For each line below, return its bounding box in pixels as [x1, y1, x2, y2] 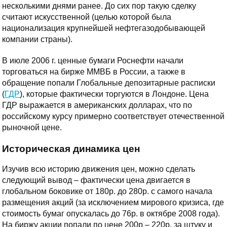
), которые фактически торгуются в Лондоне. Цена [20, 89, 209, 98]
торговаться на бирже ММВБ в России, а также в [2, 67, 186, 76]
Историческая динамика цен [2, 143, 140, 154]
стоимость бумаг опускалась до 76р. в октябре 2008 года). [2, 209, 220, 218]
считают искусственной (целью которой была [2, 12, 172, 21]
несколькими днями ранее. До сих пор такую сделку [2, 1, 197, 10]
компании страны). [2, 34, 73, 44]
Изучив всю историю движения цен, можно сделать [2, 165, 196, 174]
